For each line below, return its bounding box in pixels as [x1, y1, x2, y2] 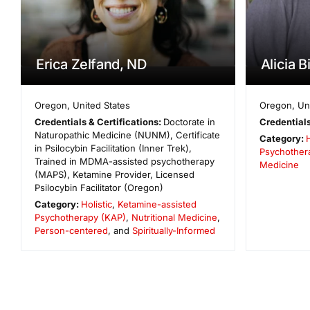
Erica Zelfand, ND [36, 55, 147, 73]
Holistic [81, 198, 113, 210]
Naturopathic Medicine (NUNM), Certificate [35, 129, 220, 140]
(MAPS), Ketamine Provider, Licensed [35, 168, 194, 180]
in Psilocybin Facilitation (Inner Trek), [35, 142, 192, 154]
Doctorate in [163, 116, 216, 127]
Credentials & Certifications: [35, 116, 164, 127]
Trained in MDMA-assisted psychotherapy [35, 155, 215, 167]
